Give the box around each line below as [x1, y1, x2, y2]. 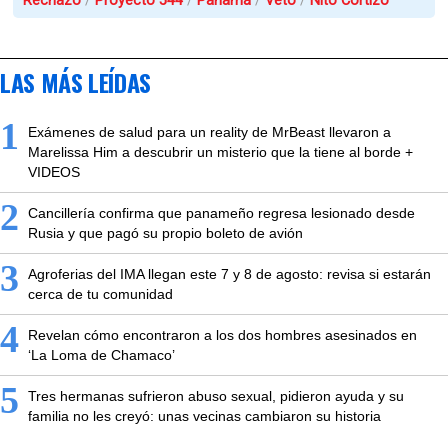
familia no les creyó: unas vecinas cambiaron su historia [28, 408, 381, 425]
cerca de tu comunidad [28, 286, 173, 303]
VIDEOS [28, 164, 80, 181]
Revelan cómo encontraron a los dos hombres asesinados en [28, 327, 417, 344]
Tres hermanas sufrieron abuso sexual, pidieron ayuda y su [28, 388, 404, 405]
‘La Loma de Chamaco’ [28, 347, 175, 364]
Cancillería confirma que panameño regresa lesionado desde [28, 205, 415, 222]
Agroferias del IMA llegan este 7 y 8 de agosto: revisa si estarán [28, 266, 431, 283]
